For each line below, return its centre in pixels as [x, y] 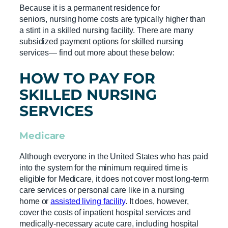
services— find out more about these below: [97, 52]
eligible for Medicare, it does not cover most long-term [114, 178]
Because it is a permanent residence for [90, 7]
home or [35, 201]
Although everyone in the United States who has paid [114, 156]
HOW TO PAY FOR [87, 78]
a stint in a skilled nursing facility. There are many [106, 30]
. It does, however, [157, 201]
